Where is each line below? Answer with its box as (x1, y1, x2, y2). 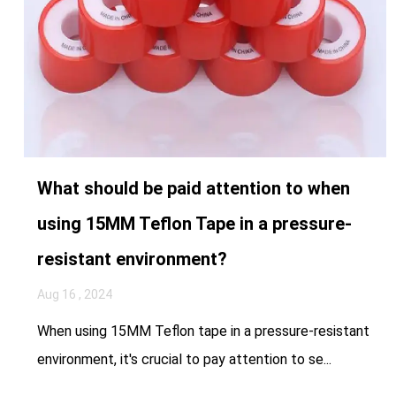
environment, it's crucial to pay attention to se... (36, 350, 331, 368)
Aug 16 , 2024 (36, 286, 112, 301)
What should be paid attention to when (36, 177, 350, 199)
